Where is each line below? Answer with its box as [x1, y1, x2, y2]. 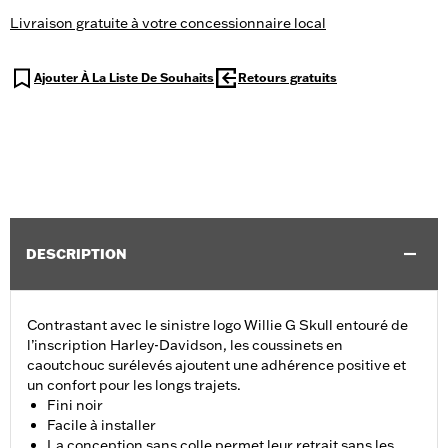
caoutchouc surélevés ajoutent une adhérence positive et [27, 356, 406, 375]
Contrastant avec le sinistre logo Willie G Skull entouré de [27, 316, 408, 335]
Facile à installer [47, 416, 156, 435]
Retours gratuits [238, 70, 337, 86]
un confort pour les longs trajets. [27, 376, 241, 395]
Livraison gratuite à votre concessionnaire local [10, 14, 326, 33]
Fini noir [47, 396, 103, 415]
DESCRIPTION [26, 245, 127, 264]
